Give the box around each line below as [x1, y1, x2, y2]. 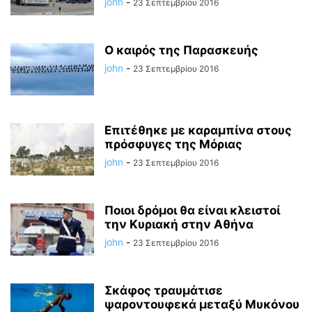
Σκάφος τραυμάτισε [104, 283, 223, 297]
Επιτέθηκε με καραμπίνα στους [104, 123, 292, 137]
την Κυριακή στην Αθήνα [104, 217, 253, 231]
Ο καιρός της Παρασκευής [104, 43, 258, 57]
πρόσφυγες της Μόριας [104, 137, 242, 151]
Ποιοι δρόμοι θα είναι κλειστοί [104, 203, 280, 217]
